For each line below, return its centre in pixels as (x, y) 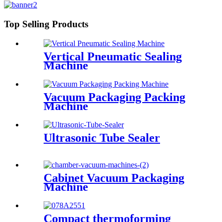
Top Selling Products (46, 24)
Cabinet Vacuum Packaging (114, 178)
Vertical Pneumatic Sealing (113, 56)
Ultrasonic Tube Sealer (102, 138)
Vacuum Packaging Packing (114, 97)
